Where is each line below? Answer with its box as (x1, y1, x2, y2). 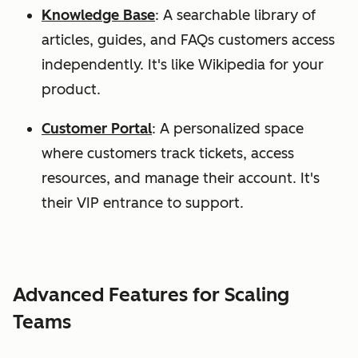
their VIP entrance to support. (42, 193, 244, 212)
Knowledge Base (42, 6, 155, 24)
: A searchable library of (155, 6, 316, 24)
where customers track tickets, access (42, 144, 294, 162)
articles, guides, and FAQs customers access (42, 30, 335, 49)
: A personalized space (152, 119, 304, 137)
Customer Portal (42, 119, 152, 137)
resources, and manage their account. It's (42, 169, 320, 187)
